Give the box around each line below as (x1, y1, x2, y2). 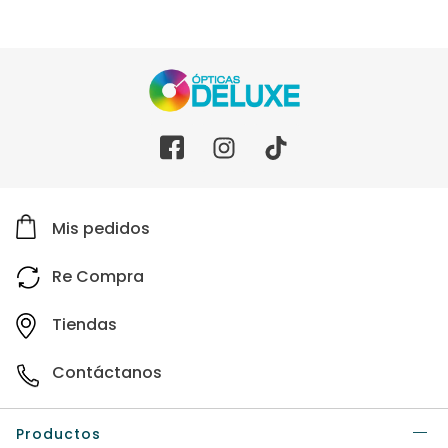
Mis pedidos (52, 217, 150, 241)
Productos (16, 424, 101, 445)
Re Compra (52, 265, 144, 289)
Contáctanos (52, 361, 162, 385)
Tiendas (52, 313, 117, 337)
